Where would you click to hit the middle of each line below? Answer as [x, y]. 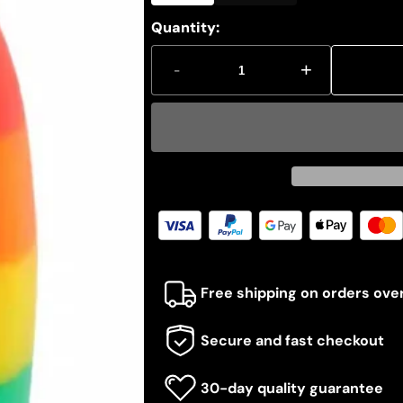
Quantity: [185, 27]
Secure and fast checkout [292, 340]
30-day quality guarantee [292, 388]
